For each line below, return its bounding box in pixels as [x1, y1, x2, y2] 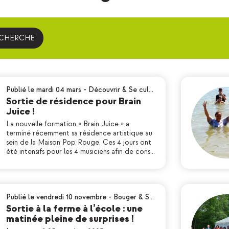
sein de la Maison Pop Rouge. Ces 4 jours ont [6, 138, 151, 147]
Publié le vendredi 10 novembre [6, 193, 106, 201]
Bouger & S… [113, 193, 154, 201]
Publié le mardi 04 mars [6, 85, 81, 94]
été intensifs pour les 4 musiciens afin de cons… [6, 147, 155, 156]
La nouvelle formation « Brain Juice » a [6, 120, 129, 128]
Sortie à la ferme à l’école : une [6, 203, 143, 215]
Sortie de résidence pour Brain [6, 96, 141, 107]
